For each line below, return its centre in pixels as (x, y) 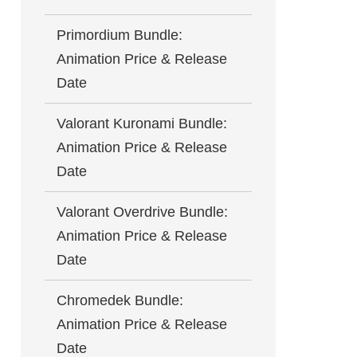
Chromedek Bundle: (120, 300)
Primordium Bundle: (120, 35)
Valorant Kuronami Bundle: (142, 124)
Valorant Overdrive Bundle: (142, 212)
